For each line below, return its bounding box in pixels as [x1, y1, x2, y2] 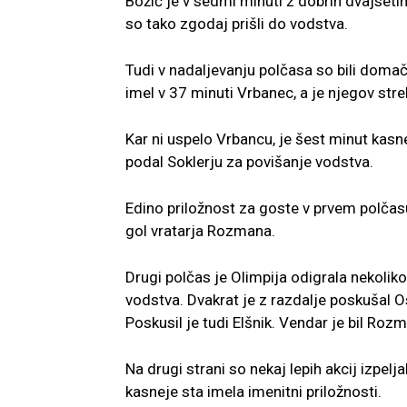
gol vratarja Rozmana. [125, 222, 275, 241]
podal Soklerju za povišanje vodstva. [125, 153, 373, 172]
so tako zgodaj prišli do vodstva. [125, 15, 348, 34]
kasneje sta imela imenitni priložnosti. [125, 382, 382, 402]
